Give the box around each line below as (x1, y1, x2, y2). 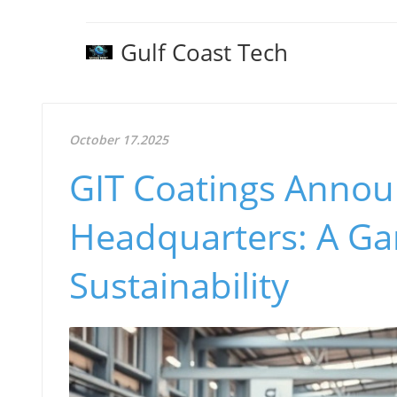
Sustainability (69, 261, 289, 309)
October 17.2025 (69, 131, 168, 148)
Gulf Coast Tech (121, 36, 288, 68)
